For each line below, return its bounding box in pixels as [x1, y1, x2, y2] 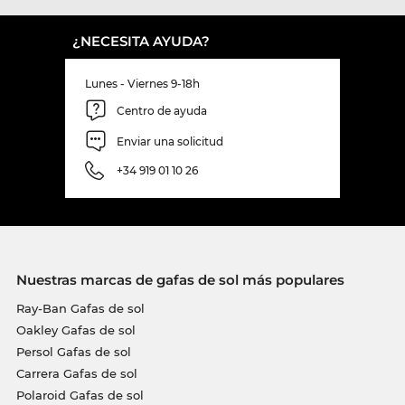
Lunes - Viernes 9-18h [85, 77, 200, 91]
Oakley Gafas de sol [15, 323, 136, 338]
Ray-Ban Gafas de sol [15, 301, 145, 316]
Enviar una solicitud [117, 134, 223, 148]
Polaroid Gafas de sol [15, 388, 144, 403]
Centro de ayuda [117, 103, 207, 118]
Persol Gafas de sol [15, 344, 131, 360]
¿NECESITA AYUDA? [72, 33, 210, 51]
